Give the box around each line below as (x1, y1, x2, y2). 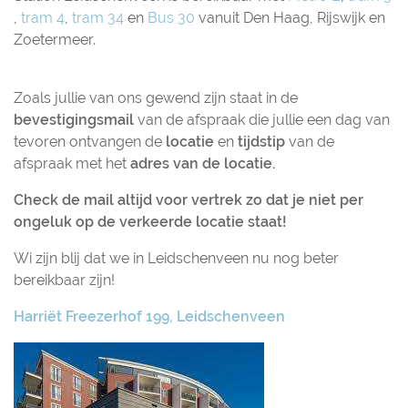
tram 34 (72, 9, 124, 26)
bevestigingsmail (14, 111, 134, 128)
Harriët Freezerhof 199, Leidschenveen (14, 308, 285, 325)
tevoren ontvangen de (14, 133, 166, 150)
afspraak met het (14, 155, 130, 172)
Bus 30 (148, 9, 195, 26)
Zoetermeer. (14, 31, 96, 48)
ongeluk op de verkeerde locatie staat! (14, 213, 287, 230)
